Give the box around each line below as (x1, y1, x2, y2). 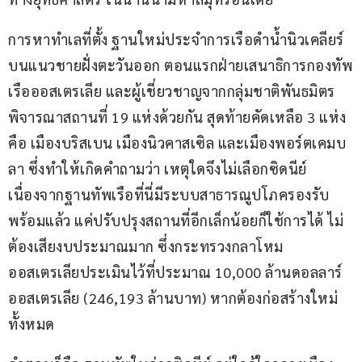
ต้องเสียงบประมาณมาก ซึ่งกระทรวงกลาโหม (8, 237, 284, 256)
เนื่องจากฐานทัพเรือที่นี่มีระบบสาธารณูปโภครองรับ (8, 185, 330, 204)
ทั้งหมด (8, 314, 55, 334)
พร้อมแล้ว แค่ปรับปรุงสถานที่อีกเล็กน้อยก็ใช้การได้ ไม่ (8, 211, 343, 230)
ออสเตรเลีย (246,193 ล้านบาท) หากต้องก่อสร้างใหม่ (8, 288, 338, 308)
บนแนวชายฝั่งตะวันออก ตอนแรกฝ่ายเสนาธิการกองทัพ (8, 56, 352, 75)
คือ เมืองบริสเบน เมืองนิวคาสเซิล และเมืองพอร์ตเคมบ (8, 133, 346, 153)
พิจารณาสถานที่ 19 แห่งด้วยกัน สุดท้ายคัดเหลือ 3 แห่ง (8, 107, 350, 127)
